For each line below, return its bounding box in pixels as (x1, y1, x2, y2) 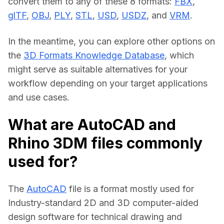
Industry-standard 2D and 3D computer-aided (8, 197, 198, 208)
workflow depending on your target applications (8, 78, 207, 89)
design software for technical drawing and (8, 211, 182, 222)
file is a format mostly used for (66, 183, 194, 194)
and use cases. (8, 92, 69, 103)
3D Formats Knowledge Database (23, 50, 164, 61)
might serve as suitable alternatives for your (8, 64, 187, 75)
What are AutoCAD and (8, 115, 176, 134)
